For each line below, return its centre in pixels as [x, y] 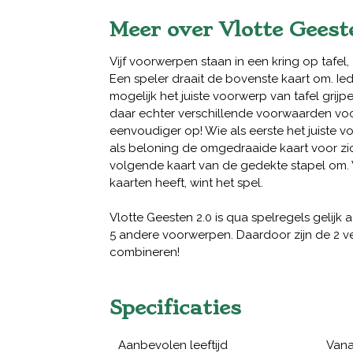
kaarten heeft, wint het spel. [186, 183]
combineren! [145, 253]
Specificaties [175, 308]
